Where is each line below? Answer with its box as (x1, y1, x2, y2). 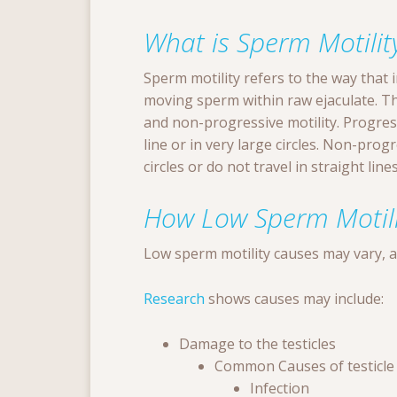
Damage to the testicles (179, 334, 336, 354)
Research (144, 289, 205, 309)
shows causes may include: (205, 289, 384, 309)
